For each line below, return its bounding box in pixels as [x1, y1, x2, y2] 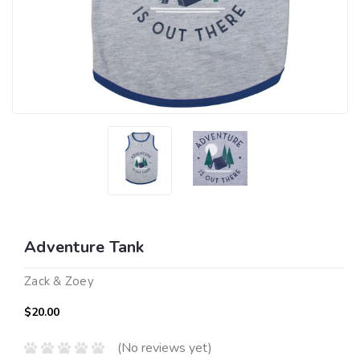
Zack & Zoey [24, 272, 94, 289]
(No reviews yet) [117, 339, 212, 358]
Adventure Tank [24, 235, 145, 258]
